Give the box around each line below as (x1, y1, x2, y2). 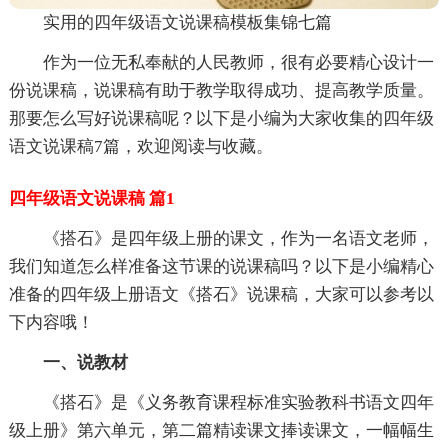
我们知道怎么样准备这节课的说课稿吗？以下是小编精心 (8, 257, 434, 277)
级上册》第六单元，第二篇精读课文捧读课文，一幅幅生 (8, 421, 434, 441)
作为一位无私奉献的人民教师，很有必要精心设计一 (42, 53, 434, 73)
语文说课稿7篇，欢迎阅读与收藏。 (8, 137, 273, 157)
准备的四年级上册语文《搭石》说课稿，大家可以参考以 (8, 285, 434, 305)
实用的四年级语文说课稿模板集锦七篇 (42, 13, 332, 33)
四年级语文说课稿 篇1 (8, 189, 175, 209)
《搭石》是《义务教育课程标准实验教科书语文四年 (42, 393, 434, 413)
